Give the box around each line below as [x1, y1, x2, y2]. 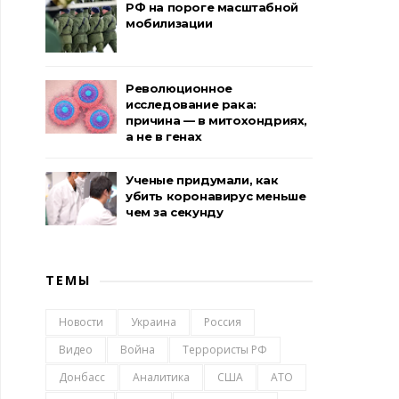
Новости [59, 314, 103, 330]
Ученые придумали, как [126, 173, 279, 187]
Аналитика [133, 370, 190, 385]
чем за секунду [126, 205, 224, 219]
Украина [131, 314, 176, 330]
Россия [204, 314, 241, 330]
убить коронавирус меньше [126, 189, 306, 203]
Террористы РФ [183, 342, 267, 357]
